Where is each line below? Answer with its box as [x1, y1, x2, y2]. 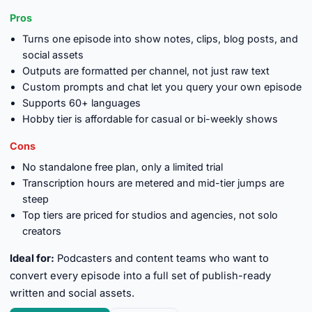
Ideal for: [10, 252, 54, 265]
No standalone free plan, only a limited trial [22, 161, 223, 173]
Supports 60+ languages [22, 97, 141, 109]
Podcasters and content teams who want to [54, 252, 269, 265]
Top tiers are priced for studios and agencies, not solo [22, 209, 278, 221]
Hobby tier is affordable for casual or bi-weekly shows [22, 113, 278, 125]
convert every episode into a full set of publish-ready [10, 270, 271, 282]
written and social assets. [10, 287, 134, 299]
